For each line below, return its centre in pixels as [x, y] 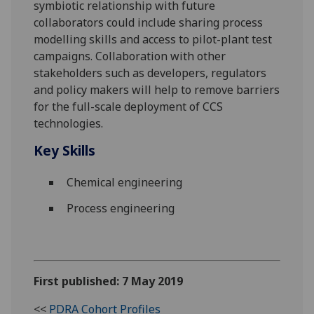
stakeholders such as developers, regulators [150, 73]
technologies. [69, 123]
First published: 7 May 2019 [109, 281]
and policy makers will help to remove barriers [157, 89]
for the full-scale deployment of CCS [129, 106]
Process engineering [120, 208]
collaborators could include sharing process [149, 22]
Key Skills [65, 150]
